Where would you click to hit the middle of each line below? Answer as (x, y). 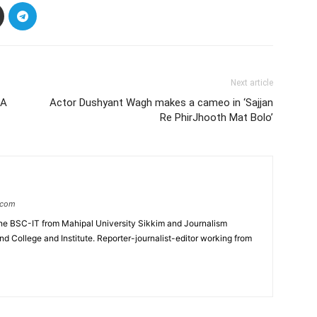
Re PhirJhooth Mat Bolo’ (217, 117)
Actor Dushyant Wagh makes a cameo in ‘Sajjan (161, 103)
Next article (252, 83)
